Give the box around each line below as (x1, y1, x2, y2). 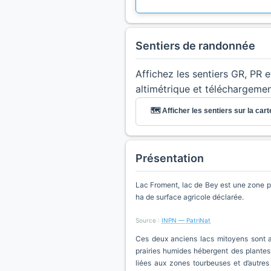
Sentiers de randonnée (135, 39, 255, 52)
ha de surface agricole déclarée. (135, 192, 244, 201)
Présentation (135, 152, 204, 165)
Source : (135, 217, 162, 224)
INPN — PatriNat (162, 217, 211, 224)
